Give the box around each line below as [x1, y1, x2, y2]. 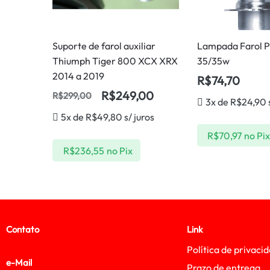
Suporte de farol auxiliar [52, 40, 156, 52]
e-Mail [6, 257, 32, 269]
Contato [6, 224, 39, 236]
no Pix [106, 144, 133, 157]
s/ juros [122, 111, 155, 124]
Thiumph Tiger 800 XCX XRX [52, 55, 178, 67]
